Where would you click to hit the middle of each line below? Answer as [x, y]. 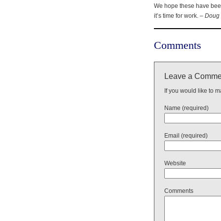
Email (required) [186, 135]
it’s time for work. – [179, 16]
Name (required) [186, 108]
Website [175, 163]
